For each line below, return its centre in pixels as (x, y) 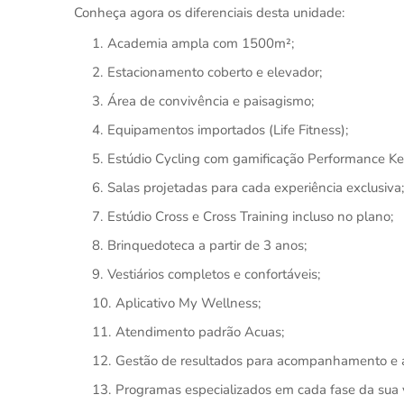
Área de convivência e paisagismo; (211, 101)
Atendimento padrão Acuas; (200, 332)
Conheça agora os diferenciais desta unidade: (209, 13)
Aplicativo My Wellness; (188, 303)
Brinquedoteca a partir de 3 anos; (207, 245)
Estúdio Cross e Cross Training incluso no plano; (250, 216)
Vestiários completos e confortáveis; (214, 274)
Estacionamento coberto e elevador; (215, 72)
